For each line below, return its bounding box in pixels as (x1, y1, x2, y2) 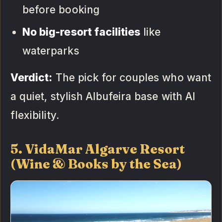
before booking (22, 3, 100, 16)
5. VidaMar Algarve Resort (10, 141, 185, 158)
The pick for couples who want (52, 71, 211, 84)
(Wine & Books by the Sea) (10, 156, 182, 172)
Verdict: (10, 71, 53, 84)
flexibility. (10, 109, 59, 122)
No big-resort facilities (22, 26, 141, 39)
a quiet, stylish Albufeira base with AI (10, 90, 195, 103)
